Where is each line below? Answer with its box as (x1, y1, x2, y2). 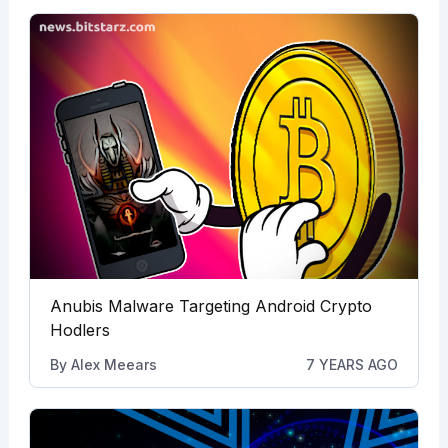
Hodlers (49, 320, 110, 341)
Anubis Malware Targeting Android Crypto (49, 296, 372, 317)
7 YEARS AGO (306, 356, 399, 374)
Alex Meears (70, 356, 157, 374)
